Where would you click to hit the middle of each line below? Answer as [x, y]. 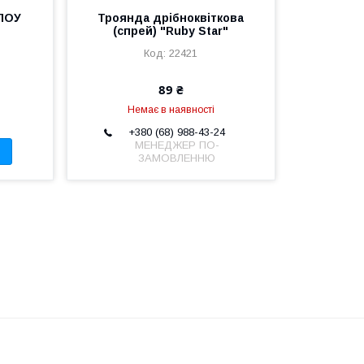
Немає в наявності [171, 110]
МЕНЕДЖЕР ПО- [177, 145]
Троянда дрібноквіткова [171, 18]
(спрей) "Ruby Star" [171, 31]
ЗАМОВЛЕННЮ [177, 158]
